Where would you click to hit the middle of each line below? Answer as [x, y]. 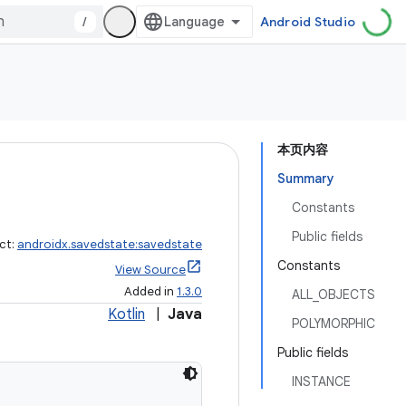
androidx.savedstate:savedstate [110, 244]
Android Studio [307, 22]
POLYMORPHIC [333, 324]
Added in [150, 291]
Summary [306, 179]
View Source [150, 270]
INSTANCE [321, 382]
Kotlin [126, 314]
